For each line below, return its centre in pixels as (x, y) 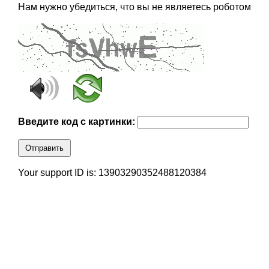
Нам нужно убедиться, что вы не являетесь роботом (134, 7)
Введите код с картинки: (77, 122)
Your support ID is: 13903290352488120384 (112, 173)
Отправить (44, 148)
